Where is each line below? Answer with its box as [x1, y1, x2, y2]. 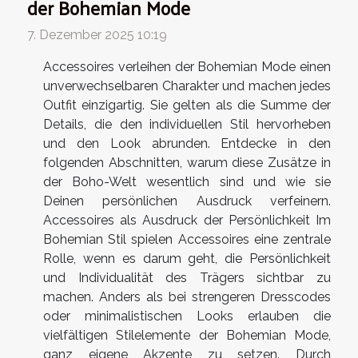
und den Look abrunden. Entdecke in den [43, 135, 331, 151]
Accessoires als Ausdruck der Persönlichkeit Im [43, 212, 331, 228]
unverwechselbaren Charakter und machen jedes [43, 78, 331, 93]
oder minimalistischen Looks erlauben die [43, 308, 331, 324]
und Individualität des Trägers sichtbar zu [43, 269, 331, 285]
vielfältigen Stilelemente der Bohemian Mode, [43, 327, 331, 343]
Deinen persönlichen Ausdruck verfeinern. [43, 193, 331, 209]
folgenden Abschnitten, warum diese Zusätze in [43, 154, 331, 170]
